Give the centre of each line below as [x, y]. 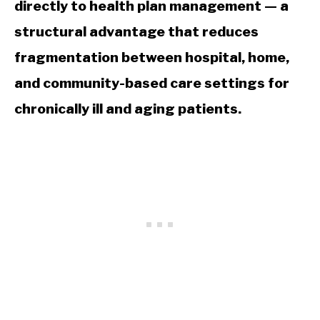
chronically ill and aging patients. [128, 108]
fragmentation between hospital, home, [152, 57]
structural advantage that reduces [136, 31]
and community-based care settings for [152, 82]
